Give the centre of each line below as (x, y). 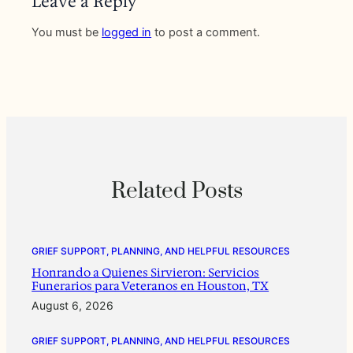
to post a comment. (206, 33)
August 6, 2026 (73, 305)
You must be (67, 33)
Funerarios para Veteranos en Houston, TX (150, 286)
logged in (127, 33)
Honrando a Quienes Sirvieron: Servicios (146, 272)
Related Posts (176, 191)
